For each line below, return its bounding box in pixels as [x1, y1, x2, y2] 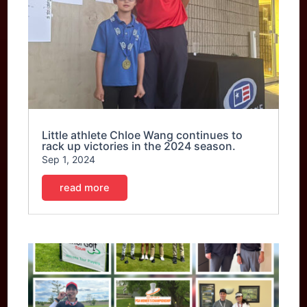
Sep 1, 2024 [42, 153, 96, 165]
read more [60, 181, 110, 194]
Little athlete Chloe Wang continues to [42, 127, 243, 142]
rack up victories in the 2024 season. [42, 138, 236, 153]
